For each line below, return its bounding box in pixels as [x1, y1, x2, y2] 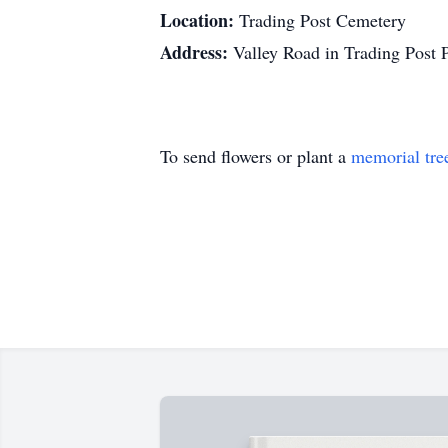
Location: [160, 7, 239, 33]
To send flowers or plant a [160, 144, 351, 168]
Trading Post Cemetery [239, 8, 406, 32]
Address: [160, 39, 233, 65]
